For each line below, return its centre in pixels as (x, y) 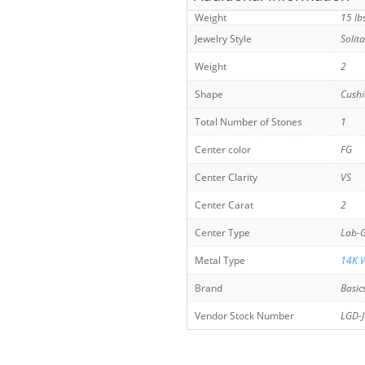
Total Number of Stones (249, 121)
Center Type (223, 232)
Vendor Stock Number (245, 315)
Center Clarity (226, 176)
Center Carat (224, 204)
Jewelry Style (224, 38)
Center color (223, 149)
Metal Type (220, 259)
